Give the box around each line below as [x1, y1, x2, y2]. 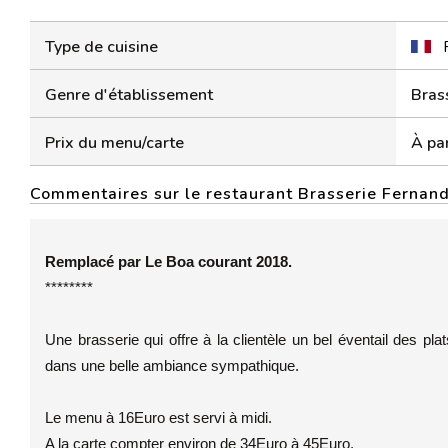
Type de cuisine [45, 36, 158, 58]
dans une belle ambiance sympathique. [45, 357, 299, 374]
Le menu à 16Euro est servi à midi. [45, 409, 272, 426]
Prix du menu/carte [45, 132, 184, 154]
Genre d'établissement [45, 84, 213, 106]
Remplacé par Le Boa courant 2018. [45, 253, 292, 270]
